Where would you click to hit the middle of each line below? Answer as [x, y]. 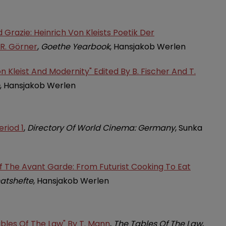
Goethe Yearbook [75, 46]
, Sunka [189, 128]
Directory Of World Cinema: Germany [101, 128]
